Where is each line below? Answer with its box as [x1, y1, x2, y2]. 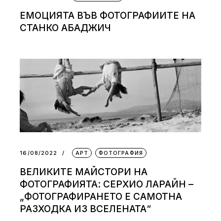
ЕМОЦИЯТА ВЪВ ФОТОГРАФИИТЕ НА [20, 10, 196, 22]
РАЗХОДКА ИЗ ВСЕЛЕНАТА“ [20, 203, 151, 215]
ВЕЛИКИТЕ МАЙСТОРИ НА [20, 166, 148, 178]
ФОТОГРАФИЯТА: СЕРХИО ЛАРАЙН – [20, 178, 194, 190]
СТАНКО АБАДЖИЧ [20, 22, 111, 34]
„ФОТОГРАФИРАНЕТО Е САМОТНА [20, 190, 183, 202]
